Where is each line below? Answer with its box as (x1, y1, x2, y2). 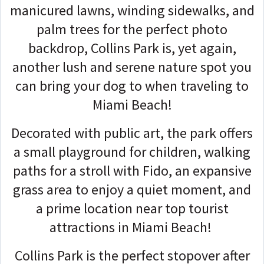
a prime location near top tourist (35, 199, 229, 218)
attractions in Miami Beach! (49, 218, 214, 237)
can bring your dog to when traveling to (15, 77, 249, 95)
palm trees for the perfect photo (37, 20, 227, 39)
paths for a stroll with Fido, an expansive (12, 161, 252, 180)
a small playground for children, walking (14, 143, 250, 161)
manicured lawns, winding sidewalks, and (9, 1, 255, 20)
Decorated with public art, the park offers (11, 124, 253, 143)
